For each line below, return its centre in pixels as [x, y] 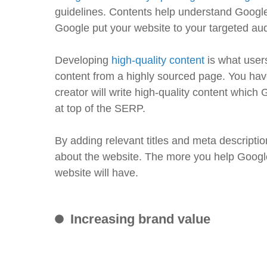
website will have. [97, 173]
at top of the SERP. [100, 108]
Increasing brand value [141, 219]
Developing [83, 60]
